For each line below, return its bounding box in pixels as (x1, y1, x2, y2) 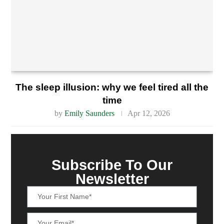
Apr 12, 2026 (127, 109, 170, 118)
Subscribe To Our (51, 157, 172, 173)
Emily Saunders (64, 109, 114, 118)
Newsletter (75, 171, 149, 187)
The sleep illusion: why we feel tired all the (15, 82, 208, 93)
